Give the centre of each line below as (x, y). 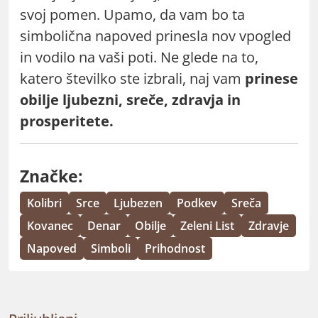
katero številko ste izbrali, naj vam (131, 78)
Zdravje (269, 225)
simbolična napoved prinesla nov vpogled (155, 35)
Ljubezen (138, 203)
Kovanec (50, 225)
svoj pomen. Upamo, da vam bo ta (132, 14)
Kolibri (44, 203)
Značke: (51, 176)
